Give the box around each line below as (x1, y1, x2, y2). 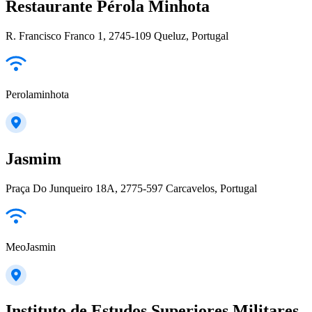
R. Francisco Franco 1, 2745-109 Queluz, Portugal (6, 29, 228, 42)
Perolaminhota (6, 88, 69, 100)
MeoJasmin (6, 240, 56, 253)
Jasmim (6, 149, 61, 168)
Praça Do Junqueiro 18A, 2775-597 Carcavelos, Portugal (6, 182, 257, 194)
